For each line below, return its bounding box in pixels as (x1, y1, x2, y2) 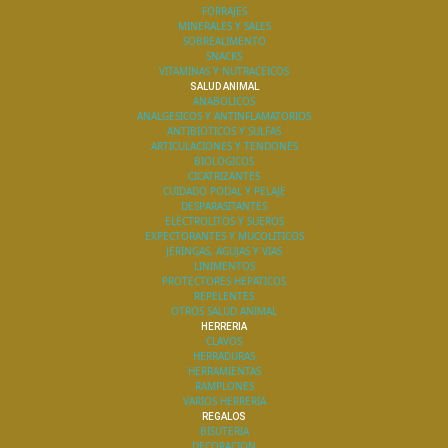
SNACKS (206, 49, 242, 63)
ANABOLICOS (193, 94, 255, 108)
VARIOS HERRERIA (182, 394, 266, 408)
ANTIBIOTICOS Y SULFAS (167, 124, 281, 138)
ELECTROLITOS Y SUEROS (164, 214, 284, 228)
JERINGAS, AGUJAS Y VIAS (166, 244, 282, 258)
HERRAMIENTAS (187, 364, 261, 378)
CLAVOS (206, 334, 242, 348)
